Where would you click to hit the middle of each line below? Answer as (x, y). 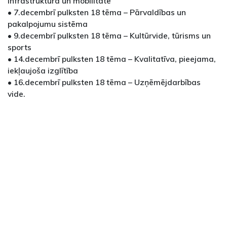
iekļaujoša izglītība (43, 70)
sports (20, 47)
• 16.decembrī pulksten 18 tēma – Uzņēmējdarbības (104, 82)
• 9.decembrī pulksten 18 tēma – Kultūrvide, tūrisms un (109, 35)
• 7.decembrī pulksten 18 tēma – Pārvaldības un (97, 12)
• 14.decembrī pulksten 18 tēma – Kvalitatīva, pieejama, (112, 59)
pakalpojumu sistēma (48, 24)
